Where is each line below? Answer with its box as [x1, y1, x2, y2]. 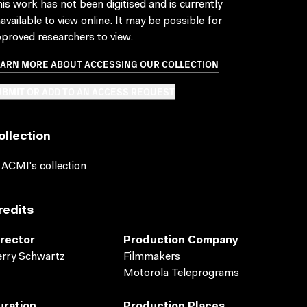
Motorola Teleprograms [123, 268, 239, 279]
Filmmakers [123, 251, 180, 262]
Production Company [123, 235, 238, 246]
